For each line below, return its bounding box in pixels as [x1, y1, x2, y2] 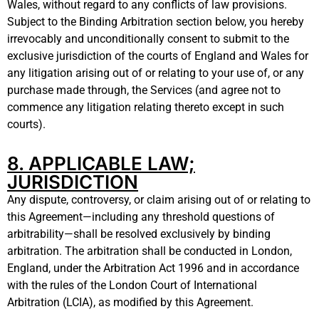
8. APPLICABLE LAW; [7, 152, 195, 174]
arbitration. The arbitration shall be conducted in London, [7, 244, 292, 258]
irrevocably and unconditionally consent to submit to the [7, 31, 289, 46]
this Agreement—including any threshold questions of [7, 209, 275, 224]
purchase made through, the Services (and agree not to [7, 83, 281, 97]
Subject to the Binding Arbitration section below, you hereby [7, 14, 304, 28]
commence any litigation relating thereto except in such [7, 100, 284, 114]
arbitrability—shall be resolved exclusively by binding [7, 226, 271, 241]
